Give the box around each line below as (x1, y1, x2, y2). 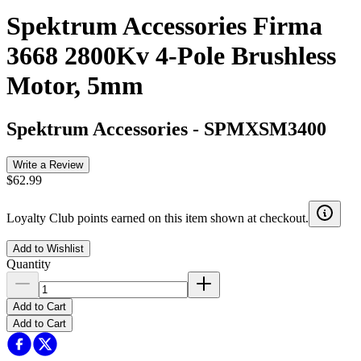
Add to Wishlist (13, 242, 84, 255)
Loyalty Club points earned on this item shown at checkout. (6, 210, 309, 225)
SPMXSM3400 (204, 118, 326, 139)
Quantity (6, 256, 51, 271)
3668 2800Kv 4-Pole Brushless (6, 41, 336, 71)
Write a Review (13, 158, 83, 171)
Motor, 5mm (6, 71, 143, 101)
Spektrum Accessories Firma (6, 11, 322, 41)
